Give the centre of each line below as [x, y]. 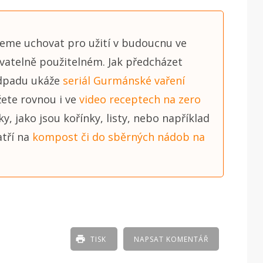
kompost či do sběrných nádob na [119, 136]
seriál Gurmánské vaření [124, 80]
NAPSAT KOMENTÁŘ [171, 239]
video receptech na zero [140, 99]
